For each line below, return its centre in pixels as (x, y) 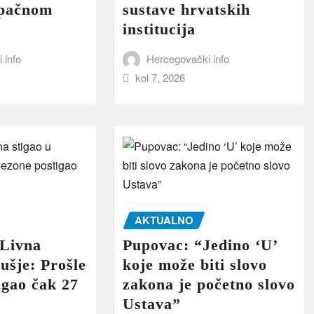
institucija (159, 29)
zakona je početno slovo (209, 285)
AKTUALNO (164, 220)
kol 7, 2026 (161, 77)
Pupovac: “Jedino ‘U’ (199, 245)
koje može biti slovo (194, 265)
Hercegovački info (188, 58)
